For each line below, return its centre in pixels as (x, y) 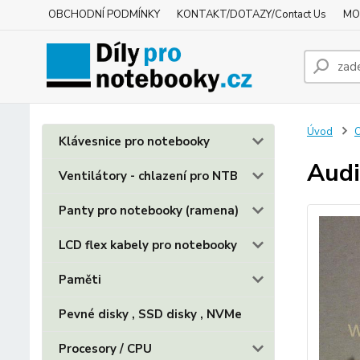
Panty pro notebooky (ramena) (149, 211)
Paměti (80, 280)
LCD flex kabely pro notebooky (148, 245)
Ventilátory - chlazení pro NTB (148, 176)
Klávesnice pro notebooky (134, 141)
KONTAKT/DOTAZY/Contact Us (252, 14)
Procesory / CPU (105, 349)
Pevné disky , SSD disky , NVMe (150, 314)
